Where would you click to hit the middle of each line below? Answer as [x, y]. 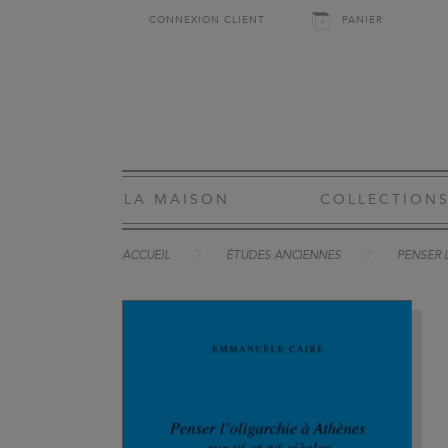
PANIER [362, 20]
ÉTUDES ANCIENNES [283, 256]
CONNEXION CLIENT [207, 20]
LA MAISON [177, 199]
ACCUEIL [146, 256]
